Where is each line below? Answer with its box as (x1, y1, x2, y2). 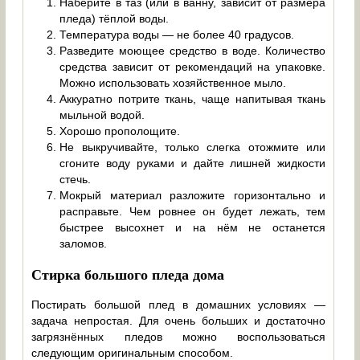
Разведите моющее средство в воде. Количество (59, 43, 326, 57)
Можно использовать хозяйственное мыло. (59, 76, 287, 89)
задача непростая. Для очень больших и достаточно (31, 313, 326, 327)
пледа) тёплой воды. (59, 11, 170, 25)
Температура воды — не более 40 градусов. (59, 27, 295, 41)
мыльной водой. (59, 108, 145, 121)
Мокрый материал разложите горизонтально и (59, 188, 326, 202)
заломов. (59, 236, 108, 250)
